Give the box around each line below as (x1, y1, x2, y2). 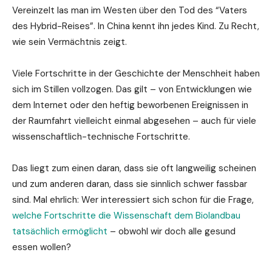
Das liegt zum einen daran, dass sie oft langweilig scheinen (12, 161, 256, 174)
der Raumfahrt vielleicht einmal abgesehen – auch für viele (12, 114, 256, 127)
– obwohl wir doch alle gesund (107, 225, 236, 237)
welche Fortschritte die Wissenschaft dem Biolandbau (12, 209, 240, 222)
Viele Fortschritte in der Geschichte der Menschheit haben (12, 67, 260, 80)
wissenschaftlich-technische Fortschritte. (12, 130, 190, 143)
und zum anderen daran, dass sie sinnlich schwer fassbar (12, 177, 247, 190)
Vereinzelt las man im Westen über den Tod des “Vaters (12, 4, 247, 16)
